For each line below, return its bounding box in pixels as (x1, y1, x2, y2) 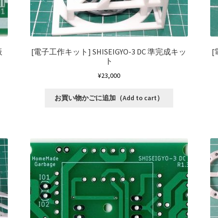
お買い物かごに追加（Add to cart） (54, 93, 163, 103)
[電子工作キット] (31, 47, 93, 57)
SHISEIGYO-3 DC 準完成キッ (92, 47, 187, 57)
